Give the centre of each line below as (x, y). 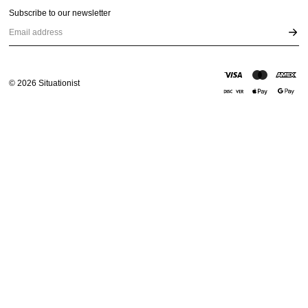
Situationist (58, 83)
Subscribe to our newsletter (60, 13)
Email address (35, 38)
